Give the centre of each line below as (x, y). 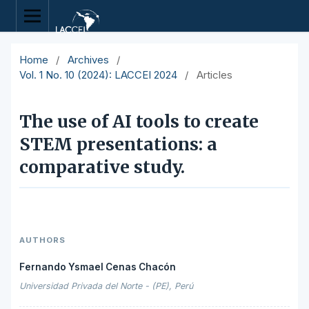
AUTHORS (42, 240)
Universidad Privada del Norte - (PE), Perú (106, 286)
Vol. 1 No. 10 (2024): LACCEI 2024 (98, 76)
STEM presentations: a (118, 145)
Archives (88, 60)
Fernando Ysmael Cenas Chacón (98, 267)
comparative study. (102, 168)
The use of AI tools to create (139, 122)
